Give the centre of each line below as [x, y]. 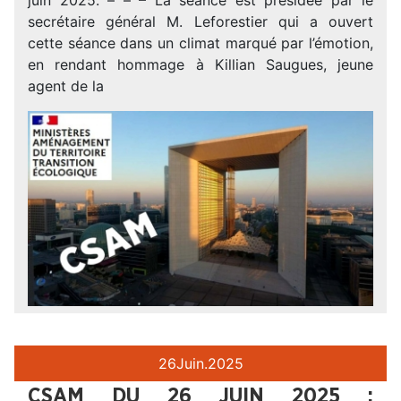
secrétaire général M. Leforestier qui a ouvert [200, 21]
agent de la [66, 85]
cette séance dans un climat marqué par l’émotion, [200, 43]
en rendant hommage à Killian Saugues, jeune [200, 64]
